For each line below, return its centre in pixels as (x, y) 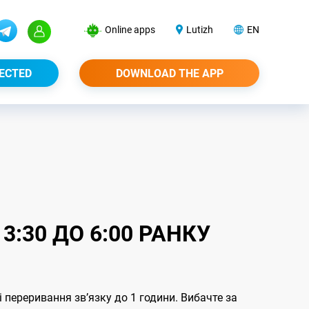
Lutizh (200, 30)
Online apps (130, 30)
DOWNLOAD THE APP (169, 73)
